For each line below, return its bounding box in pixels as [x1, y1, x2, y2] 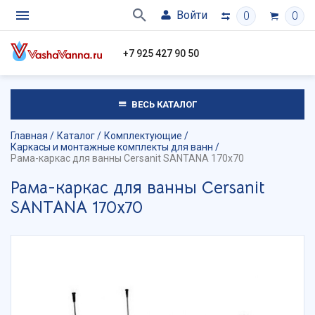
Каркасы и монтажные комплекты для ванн [11, 141, 213, 153]
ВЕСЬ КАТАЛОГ [129, 99, 197, 110]
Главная [11, 130, 48, 141]
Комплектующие [104, 130, 182, 141]
